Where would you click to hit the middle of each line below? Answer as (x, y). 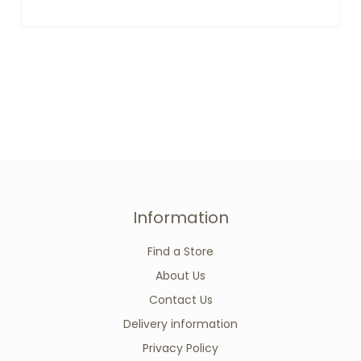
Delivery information (180, 324)
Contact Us (180, 299)
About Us (180, 275)
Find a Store (180, 251)
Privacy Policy (180, 348)
